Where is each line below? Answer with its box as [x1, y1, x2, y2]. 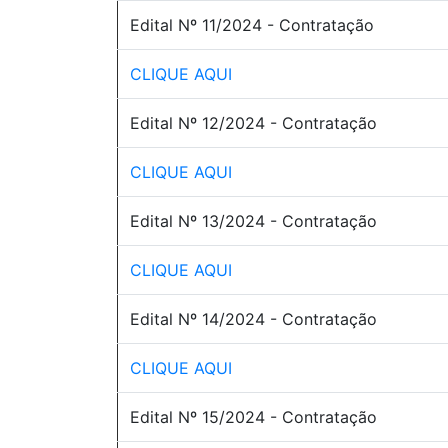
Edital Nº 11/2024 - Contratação [130, 15, 374, 35]
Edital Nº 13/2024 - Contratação [130, 211, 377, 231]
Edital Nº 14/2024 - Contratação [130, 309, 377, 329]
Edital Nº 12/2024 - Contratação [130, 113, 377, 133]
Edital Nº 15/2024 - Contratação [130, 407, 377, 427]
